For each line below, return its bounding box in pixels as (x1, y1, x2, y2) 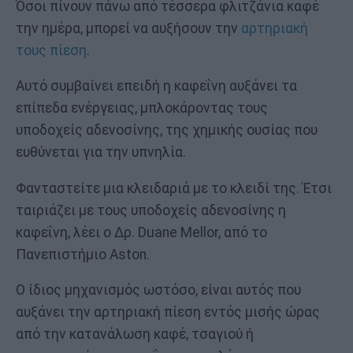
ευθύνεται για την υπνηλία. (16, 144, 186, 161)
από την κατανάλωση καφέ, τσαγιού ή (16, 326, 254, 343)
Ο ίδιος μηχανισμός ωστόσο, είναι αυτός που (16, 282, 301, 299)
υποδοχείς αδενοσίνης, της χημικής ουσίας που (16, 122, 318, 139)
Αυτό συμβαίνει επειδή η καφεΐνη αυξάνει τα (16, 78, 297, 95)
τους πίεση (16, 42, 87, 58)
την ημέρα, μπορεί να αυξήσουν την (16, 20, 241, 36)
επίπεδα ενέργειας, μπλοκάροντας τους (16, 100, 268, 117)
